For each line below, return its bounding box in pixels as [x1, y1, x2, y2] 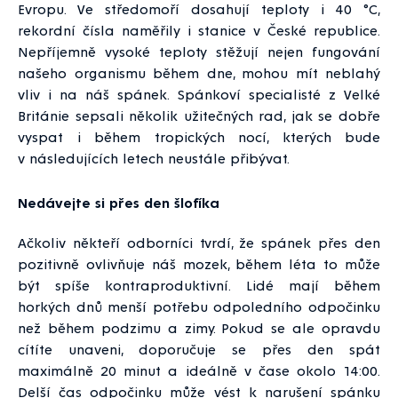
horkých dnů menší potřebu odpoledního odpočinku [18, 297, 380, 314]
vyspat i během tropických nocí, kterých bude [18, 127, 380, 145]
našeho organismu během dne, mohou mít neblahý [18, 63, 380, 81]
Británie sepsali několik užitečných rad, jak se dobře [18, 106, 380, 123]
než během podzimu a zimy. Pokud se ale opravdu [18, 318, 380, 336]
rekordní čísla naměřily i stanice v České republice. [18, 20, 380, 38]
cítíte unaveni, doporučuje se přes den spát [18, 339, 380, 357]
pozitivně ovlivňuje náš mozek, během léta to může [18, 254, 380, 272]
